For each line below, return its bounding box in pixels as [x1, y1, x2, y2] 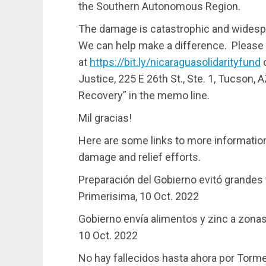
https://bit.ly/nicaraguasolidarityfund [90, 55, 261, 68]
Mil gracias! [78, 111, 132, 124]
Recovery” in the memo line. [78, 88, 210, 102]
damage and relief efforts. [78, 150, 201, 163]
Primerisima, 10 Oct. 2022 [78, 189, 199, 202]
